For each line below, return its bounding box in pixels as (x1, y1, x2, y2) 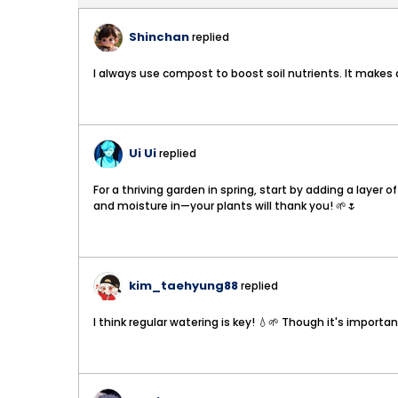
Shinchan (129, 28, 189, 45)
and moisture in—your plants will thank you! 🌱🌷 (93, 198, 357, 213)
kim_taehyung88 (129, 277, 238, 294)
